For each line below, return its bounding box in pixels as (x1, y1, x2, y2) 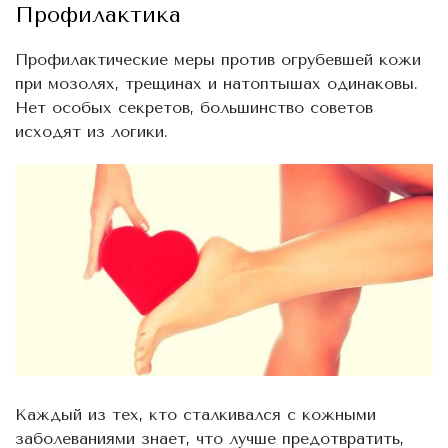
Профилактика (15, 2, 181, 29)
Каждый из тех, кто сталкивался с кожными (15, 404, 376, 424)
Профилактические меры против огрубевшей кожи (15, 50, 421, 70)
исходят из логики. (15, 122, 168, 142)
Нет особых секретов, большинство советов (15, 98, 373, 118)
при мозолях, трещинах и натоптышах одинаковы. (15, 74, 418, 94)
